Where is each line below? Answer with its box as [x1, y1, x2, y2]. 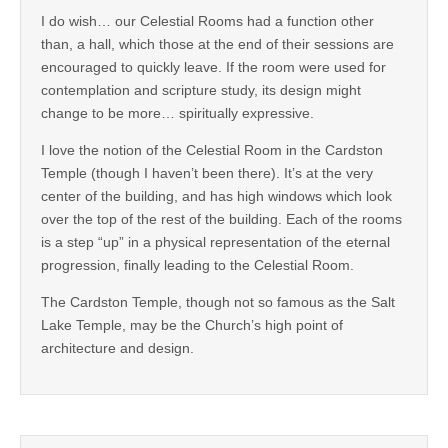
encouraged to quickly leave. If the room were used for [41, 59, 386, 76]
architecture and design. [41, 340, 194, 357]
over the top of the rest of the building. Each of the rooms [41, 211, 402, 228]
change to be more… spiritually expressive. [41, 105, 314, 122]
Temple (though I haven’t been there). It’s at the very [41, 165, 373, 182]
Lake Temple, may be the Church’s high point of [41, 317, 343, 334]
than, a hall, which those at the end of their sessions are [41, 36, 394, 53]
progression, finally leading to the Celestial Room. [41, 257, 354, 274]
